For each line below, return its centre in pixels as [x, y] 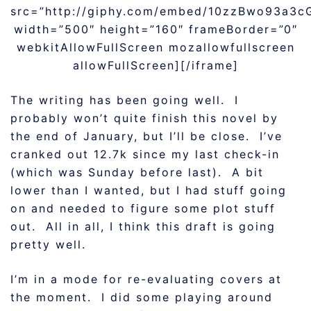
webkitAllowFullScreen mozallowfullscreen [155, 47]
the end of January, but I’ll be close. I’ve [146, 136]
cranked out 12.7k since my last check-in [145, 154]
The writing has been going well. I [125, 100]
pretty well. [48, 244]
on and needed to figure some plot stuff [143, 208]
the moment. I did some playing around [142, 297]
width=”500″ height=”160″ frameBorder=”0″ [155, 29]
